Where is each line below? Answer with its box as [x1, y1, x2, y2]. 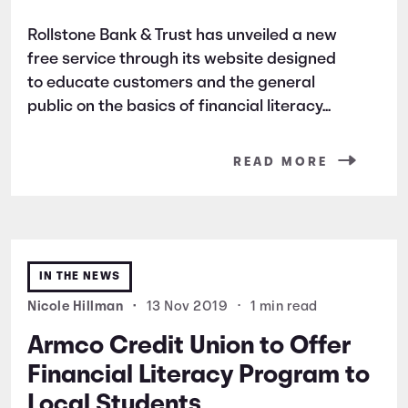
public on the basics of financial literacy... [27, 97, 331, 116]
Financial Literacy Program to [27, 362, 370, 389]
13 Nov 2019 [146, 300, 228, 314]
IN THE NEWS [39, 270, 120, 282]
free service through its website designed [27, 50, 336, 68]
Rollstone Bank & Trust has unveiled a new [27, 26, 337, 45]
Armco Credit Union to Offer [27, 333, 351, 360]
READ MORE [233, 155, 328, 169]
